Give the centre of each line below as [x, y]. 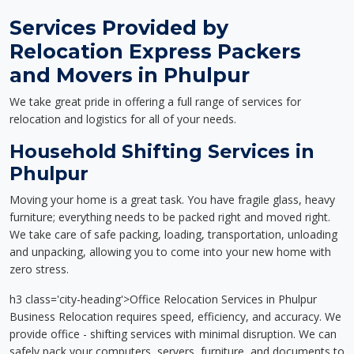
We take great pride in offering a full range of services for [155, 102]
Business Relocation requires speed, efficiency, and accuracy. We [175, 316]
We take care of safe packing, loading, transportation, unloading [173, 234]
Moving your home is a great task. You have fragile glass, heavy [172, 200]
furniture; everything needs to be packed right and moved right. [170, 217]
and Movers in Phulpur [130, 75]
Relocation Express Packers [155, 51]
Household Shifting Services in [162, 151]
